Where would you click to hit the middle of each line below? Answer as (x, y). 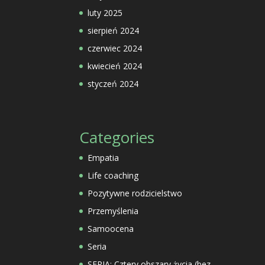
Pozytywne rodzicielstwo (135, 193)
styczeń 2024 (113, 83)
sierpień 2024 (114, 30)
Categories (117, 137)
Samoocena (111, 228)
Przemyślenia (113, 211)
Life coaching (113, 175)
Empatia (104, 157)
